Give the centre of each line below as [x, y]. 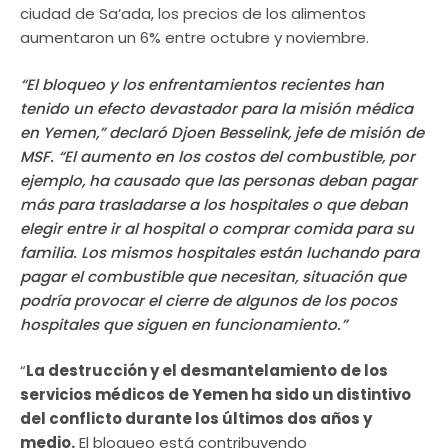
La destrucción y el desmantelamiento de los [207, 371]
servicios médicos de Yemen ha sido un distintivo [215, 395]
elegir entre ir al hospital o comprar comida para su [217, 228]
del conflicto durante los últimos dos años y [196, 419]
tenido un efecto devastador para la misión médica [216, 108]
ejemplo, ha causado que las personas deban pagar [218, 180]
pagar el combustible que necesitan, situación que [213, 276]
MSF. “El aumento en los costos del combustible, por [217, 156]
